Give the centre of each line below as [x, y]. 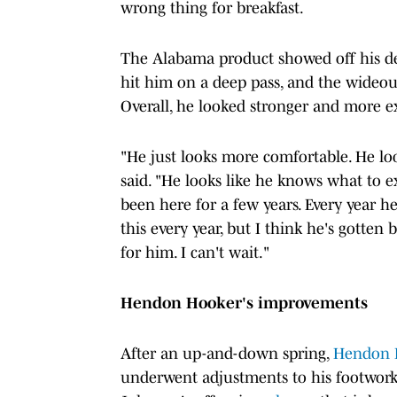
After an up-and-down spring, [227, 353]
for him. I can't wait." [195, 252]
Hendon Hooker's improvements [244, 303]
